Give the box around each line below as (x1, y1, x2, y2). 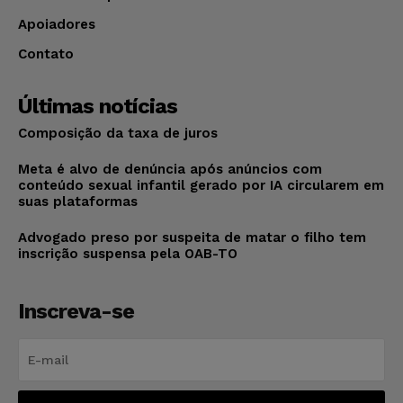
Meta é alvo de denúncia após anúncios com (18, 160, 322, 177)
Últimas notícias (18, 93, 177, 119)
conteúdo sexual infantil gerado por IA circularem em (18, 176, 384, 193)
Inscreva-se (18, 298, 134, 324)
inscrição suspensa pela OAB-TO (18, 245, 237, 262)
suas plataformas (18, 193, 138, 210)
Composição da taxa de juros (18, 124, 222, 141)
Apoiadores (18, 15, 95, 32)
